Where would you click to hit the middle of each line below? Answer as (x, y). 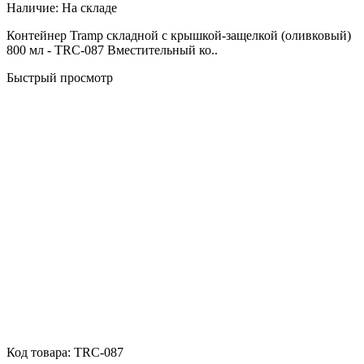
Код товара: (40, 352)
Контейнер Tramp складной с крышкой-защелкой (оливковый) (179, 35)
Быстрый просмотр (60, 77)
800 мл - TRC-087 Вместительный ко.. (112, 50)
